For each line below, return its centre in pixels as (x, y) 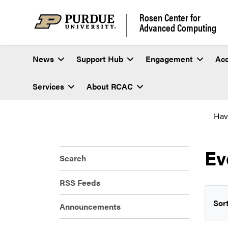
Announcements (90, 206)
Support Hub (100, 59)
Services (48, 87)
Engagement (169, 59)
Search (73, 158)
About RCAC (110, 87)
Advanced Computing (178, 27)
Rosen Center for (170, 17)
